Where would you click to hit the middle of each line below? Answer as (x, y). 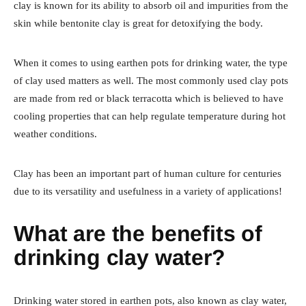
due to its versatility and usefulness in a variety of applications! (148, 191)
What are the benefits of (138, 233)
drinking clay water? (120, 257)
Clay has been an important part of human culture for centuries (148, 173)
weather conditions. (55, 134)
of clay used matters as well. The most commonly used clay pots (151, 80)
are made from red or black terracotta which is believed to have (149, 98)
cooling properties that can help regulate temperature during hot (150, 116)
